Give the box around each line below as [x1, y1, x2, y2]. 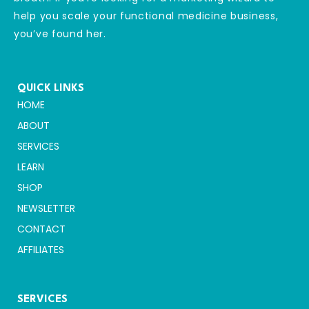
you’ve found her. [14, 26, 106, 41]
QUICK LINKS [17, 83, 84, 94]
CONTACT [17, 222, 66, 237]
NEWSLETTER [17, 201, 75, 216]
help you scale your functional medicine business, [14, 8, 279, 23]
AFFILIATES [17, 243, 64, 257]
